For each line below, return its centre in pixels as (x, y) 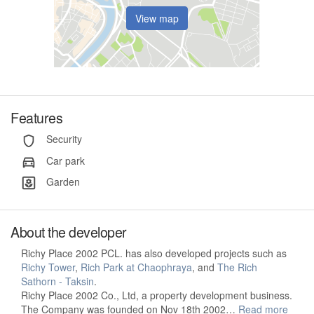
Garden (62, 181)
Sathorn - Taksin (57, 281)
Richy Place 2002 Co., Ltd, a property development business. (157, 295)
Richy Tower (48, 267)
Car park (64, 160)
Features (36, 118)
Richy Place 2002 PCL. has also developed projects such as (154, 253)
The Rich (237, 267)
